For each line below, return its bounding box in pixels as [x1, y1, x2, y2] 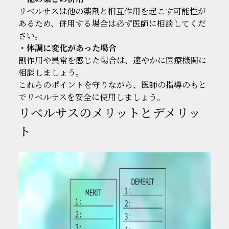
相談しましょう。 [18, 66, 84, 78]
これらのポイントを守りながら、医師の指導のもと [18, 78, 207, 90]
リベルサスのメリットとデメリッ [18, 103, 200, 121]
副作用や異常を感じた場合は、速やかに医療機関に [18, 54, 207, 66]
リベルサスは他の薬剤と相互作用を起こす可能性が [18, 5, 206, 17]
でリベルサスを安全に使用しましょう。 [18, 90, 165, 103]
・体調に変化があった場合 [18, 41, 117, 54]
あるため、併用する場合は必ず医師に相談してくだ [18, 17, 206, 29]
